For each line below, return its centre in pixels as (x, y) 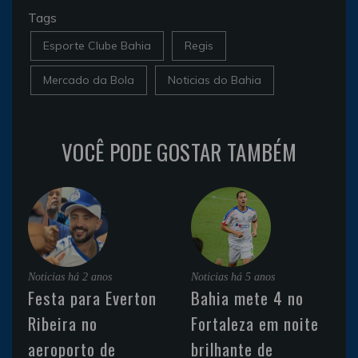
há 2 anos (90, 276)
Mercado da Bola (89, 80)
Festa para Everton (92, 297)
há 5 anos (253, 276)
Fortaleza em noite (255, 323)
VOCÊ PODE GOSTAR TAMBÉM (179, 151)
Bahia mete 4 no (247, 297)
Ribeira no (63, 323)
